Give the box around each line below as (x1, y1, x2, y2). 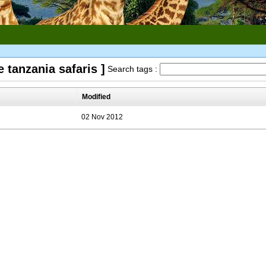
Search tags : (107, 64, 160, 74)
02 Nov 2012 (81, 113, 123, 121)
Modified (82, 93, 110, 101)
